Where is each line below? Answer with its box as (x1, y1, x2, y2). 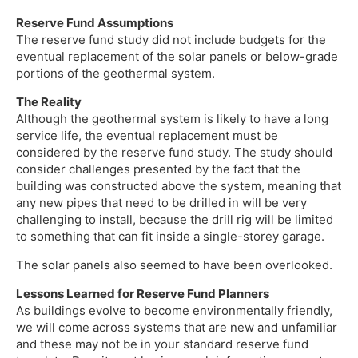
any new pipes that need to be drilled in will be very (16, 194, 307, 210)
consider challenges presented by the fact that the (16, 161, 300, 177)
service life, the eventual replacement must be (16, 127, 278, 143)
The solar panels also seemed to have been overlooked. (16, 257, 332, 272)
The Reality (16, 93, 82, 109)
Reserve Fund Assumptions (16, 14, 173, 30)
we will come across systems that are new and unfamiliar (16, 319, 337, 335)
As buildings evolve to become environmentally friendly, (16, 302, 332, 318)
